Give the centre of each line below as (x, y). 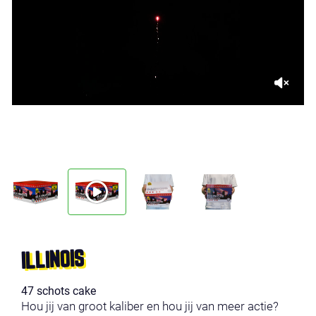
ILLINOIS (53, 261)
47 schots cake (59, 291)
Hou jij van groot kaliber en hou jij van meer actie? (150, 306)
